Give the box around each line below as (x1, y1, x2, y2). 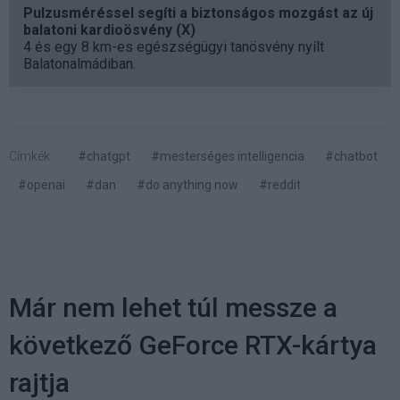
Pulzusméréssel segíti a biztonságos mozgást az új (23, 4, 373, 21)
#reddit (259, 177, 301, 192)
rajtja (9, 366, 70, 398)
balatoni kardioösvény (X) (23, 21, 196, 38)
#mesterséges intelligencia (151, 148, 304, 163)
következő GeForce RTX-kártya (9, 329, 377, 361)
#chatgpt (78, 148, 130, 163)
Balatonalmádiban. (23, 54, 136, 72)
